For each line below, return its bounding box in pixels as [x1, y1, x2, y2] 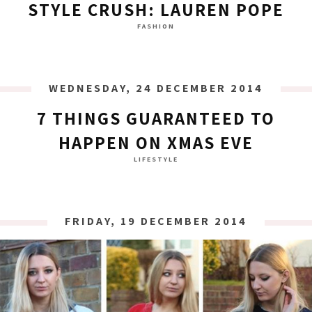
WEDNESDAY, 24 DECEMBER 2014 [49, 80, 263, 95]
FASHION [137, 21, 175, 31]
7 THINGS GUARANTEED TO [37, 107, 275, 130]
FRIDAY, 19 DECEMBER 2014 [65, 214, 247, 229]
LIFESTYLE [134, 155, 178, 164]
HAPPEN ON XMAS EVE [58, 131, 253, 155]
